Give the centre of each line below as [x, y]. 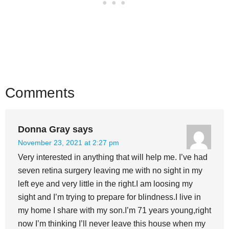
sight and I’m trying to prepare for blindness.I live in [109, 197]
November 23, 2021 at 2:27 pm [68, 142]
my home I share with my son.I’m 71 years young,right [114, 210]
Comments [40, 93]
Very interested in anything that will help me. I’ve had [113, 157]
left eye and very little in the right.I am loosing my [105, 184]
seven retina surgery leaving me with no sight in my [110, 170]
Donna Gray [44, 129]
